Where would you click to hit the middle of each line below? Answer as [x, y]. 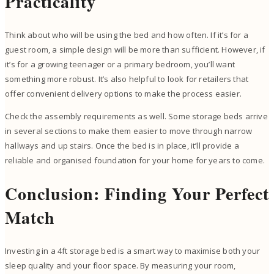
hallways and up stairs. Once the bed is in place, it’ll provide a [122, 145]
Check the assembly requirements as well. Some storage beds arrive [136, 116]
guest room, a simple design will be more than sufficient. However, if [135, 49]
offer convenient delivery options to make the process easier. [124, 93]
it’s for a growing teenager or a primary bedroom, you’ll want [120, 64]
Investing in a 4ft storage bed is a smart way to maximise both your [133, 251]
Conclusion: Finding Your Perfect [137, 194]
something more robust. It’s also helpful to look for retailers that [127, 79]
